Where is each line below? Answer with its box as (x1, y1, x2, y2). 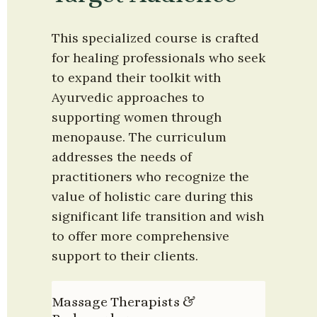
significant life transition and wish (52, 208, 264, 225)
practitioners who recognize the (52, 168, 249, 185)
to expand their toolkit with (52, 69, 221, 86)
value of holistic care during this (52, 188, 253, 205)
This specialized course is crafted (52, 30, 259, 47)
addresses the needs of (52, 149, 192, 166)
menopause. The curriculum (52, 129, 226, 146)
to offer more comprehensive (52, 228, 229, 245)
